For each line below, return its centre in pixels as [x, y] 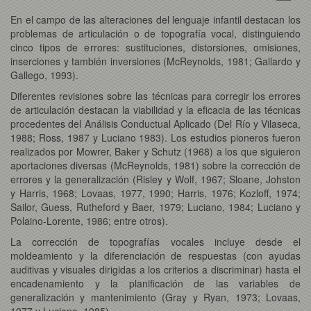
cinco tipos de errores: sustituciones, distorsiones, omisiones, [155, 47]
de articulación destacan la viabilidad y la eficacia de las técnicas [155, 109]
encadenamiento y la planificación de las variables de [155, 283]
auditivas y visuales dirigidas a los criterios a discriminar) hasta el [155, 269]
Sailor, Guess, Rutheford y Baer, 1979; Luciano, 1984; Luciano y [155, 207]
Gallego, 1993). [44, 75]
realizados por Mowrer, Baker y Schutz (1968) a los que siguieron [155, 151]
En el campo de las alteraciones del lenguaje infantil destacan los [155, 19]
